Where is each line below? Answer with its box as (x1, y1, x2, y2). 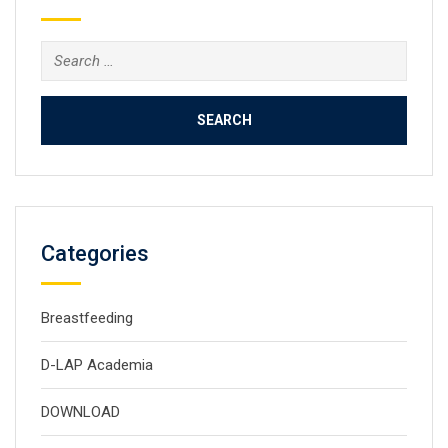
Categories (41, 241, 149, 266)
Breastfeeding (41, 309, 133, 327)
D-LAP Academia (41, 356, 153, 374)
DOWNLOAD (41, 403, 120, 421)
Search (40, 44, 91, 62)
